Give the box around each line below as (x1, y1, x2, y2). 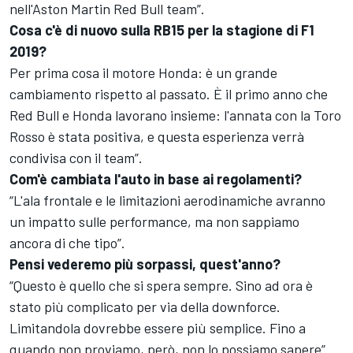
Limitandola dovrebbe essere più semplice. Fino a (9, 319, 306, 337)
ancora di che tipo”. (9, 234, 125, 252)
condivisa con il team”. (9, 149, 143, 167)
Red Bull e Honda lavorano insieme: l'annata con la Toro (9, 106, 341, 124)
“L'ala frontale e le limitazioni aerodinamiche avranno (9, 191, 325, 210)
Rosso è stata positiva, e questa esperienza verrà (9, 128, 304, 146)
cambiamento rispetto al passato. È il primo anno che (9, 85, 328, 103)
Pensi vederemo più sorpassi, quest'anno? (9, 255, 281, 273)
